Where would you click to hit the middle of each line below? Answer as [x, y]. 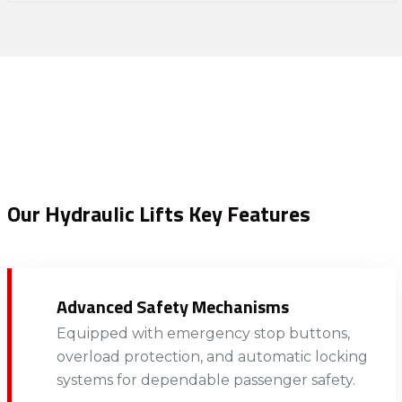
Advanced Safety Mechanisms [172, 306]
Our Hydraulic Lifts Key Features [158, 213]
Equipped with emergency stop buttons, [203, 333]
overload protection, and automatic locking [212, 356]
